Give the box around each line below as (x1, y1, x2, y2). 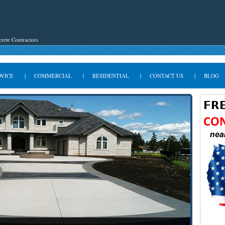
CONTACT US (149, 72, 183, 79)
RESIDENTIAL (92, 72, 129, 79)
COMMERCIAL (34, 72, 72, 79)
